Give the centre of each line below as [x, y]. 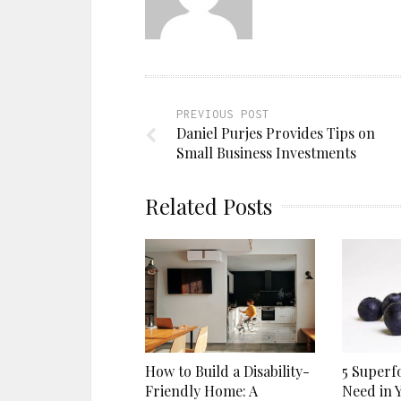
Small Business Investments [266, 153]
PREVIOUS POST [223, 115]
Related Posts [209, 206]
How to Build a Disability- [227, 371]
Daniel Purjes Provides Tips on [276, 133]
